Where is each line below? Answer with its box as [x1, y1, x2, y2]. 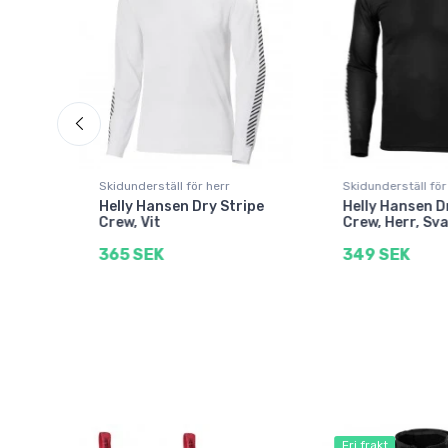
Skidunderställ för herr [98, 179, 230, 194]
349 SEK [342, 245, 410, 265]
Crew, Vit [98, 214, 161, 232]
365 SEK [98, 245, 164, 265]
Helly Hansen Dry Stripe [98, 198, 264, 216]
